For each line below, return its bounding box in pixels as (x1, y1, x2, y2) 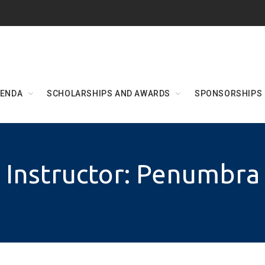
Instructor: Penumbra (5, 159, 260, 188)
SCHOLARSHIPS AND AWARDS (47, 89, 170, 98)
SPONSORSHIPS (194, 89, 263, 98)
